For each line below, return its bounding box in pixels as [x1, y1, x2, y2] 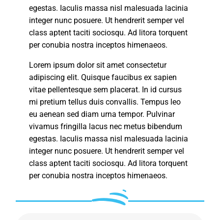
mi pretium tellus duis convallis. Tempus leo [29, 97, 181, 107]
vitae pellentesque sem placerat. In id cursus [29, 84, 182, 94]
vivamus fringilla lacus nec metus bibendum [29, 121, 183, 131]
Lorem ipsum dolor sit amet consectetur [29, 60, 167, 70]
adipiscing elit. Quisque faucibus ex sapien [29, 72, 177, 82]
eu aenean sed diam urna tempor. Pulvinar [29, 109, 175, 119]
